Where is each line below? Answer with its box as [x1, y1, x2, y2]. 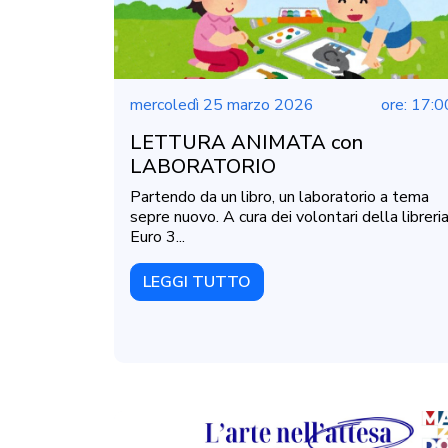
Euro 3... [130, 225, 185, 248]
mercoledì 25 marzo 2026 [130, 93, 314, 116]
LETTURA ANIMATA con [130, 128, 363, 156]
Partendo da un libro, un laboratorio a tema [130, 185, 429, 208]
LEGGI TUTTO [143, 270, 251, 293]
